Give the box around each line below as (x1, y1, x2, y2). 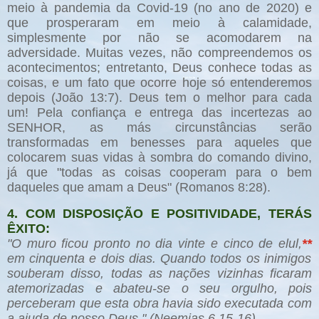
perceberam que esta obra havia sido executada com (7, 296, 312, 311)
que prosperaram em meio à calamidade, (7, 16, 312, 31)
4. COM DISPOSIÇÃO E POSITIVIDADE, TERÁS (7, 206, 312, 221)
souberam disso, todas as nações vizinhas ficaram (7, 266, 312, 281)
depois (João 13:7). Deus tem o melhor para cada (7, 90, 312, 105)
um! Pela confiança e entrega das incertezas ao (7, 105, 312, 120)
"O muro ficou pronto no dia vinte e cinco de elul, (7, 236, 302, 251)
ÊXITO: (7, 221, 50, 236)
